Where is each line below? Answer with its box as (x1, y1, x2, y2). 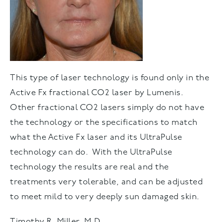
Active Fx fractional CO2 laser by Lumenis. (10, 88, 186, 97)
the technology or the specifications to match (10, 118, 198, 127)
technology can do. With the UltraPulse (10, 148, 172, 157)
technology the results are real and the (10, 163, 169, 171)
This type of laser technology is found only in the (10, 73, 209, 82)
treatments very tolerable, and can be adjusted (10, 177, 203, 186)
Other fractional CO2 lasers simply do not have (10, 103, 204, 112)
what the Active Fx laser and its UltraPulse (10, 133, 182, 142)
